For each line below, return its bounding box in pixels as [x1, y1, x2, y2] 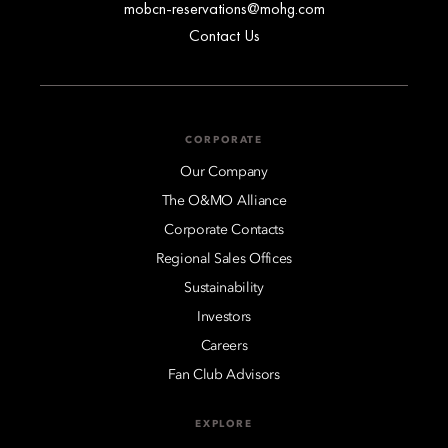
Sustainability [184, 280, 264, 295]
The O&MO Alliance [161, 193, 287, 208]
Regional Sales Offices [156, 251, 292, 266]
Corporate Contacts [164, 222, 284, 237]
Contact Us [188, 24, 260, 46]
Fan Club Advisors [168, 367, 280, 382]
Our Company [180, 164, 268, 179]
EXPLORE [195, 418, 253, 429]
